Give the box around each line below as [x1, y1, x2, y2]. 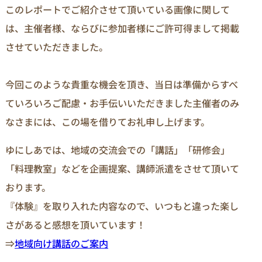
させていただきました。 [5, 39, 108, 54]
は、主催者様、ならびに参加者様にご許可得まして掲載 [5, 20, 239, 35]
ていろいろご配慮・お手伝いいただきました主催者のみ [5, 95, 239, 110]
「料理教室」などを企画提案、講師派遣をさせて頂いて [5, 161, 239, 175]
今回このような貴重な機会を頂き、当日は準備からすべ [5, 77, 238, 91]
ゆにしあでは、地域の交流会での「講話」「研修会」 [5, 142, 230, 157]
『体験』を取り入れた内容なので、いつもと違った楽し [5, 198, 239, 213]
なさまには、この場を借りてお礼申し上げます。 [5, 114, 210, 129]
